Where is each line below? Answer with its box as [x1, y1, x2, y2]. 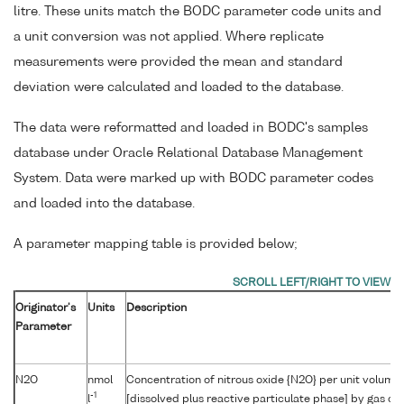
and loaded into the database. [14, 197, 195, 211]
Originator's [15, 302, 76, 314]
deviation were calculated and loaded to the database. [14, 81, 344, 95]
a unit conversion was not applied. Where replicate [14, 31, 324, 44]
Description [126, 302, 187, 314]
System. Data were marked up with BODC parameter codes [14, 172, 373, 186]
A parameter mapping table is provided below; [14, 238, 298, 252]
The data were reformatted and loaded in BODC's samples [14, 122, 368, 135]
